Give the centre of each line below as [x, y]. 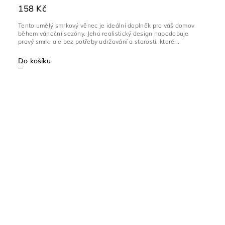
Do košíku [34, 61]
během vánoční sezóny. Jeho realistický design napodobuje [103, 33]
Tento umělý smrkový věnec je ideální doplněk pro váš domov [106, 25]
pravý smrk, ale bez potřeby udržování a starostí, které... [99, 41]
